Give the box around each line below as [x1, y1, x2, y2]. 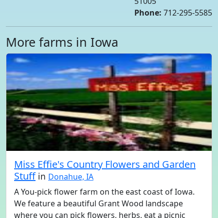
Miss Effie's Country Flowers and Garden [14, 158, 196, 171]
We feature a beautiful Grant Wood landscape [14, 198, 183, 209]
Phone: [134, 7, 162, 18]
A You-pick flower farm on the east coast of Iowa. [14, 186, 195, 197]
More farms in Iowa [6, 34, 118, 50]
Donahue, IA [48, 171, 93, 182]
